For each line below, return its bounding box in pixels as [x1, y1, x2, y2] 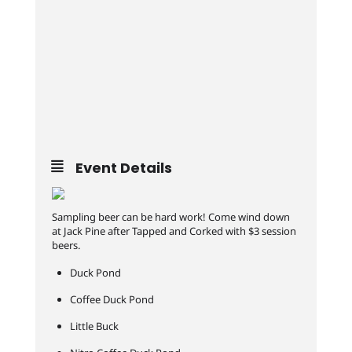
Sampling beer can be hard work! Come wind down [51, 210, 290, 224]
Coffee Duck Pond [69, 292, 154, 306]
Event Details [75, 158, 172, 178]
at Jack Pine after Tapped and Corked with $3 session [51, 224, 296, 238]
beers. [51, 238, 80, 252]
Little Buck [69, 319, 119, 333]
